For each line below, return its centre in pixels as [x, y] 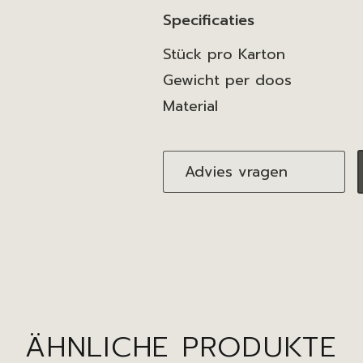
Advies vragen [237, 172]
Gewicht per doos [228, 80]
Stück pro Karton [224, 54]
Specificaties [209, 20]
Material [191, 106]
